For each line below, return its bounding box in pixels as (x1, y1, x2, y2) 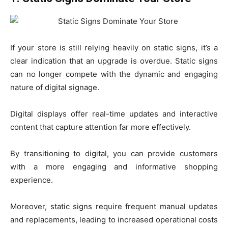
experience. (10, 175, 53, 185)
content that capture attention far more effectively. (10, 122, 191, 132)
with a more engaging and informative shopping (10, 162, 218, 172)
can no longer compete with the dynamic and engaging (10, 69, 218, 79)
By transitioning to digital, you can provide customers (10, 149, 218, 158)
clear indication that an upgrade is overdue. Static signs (10, 56, 218, 66)
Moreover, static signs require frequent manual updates (10, 202, 218, 211)
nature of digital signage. (10, 82, 99, 92)
